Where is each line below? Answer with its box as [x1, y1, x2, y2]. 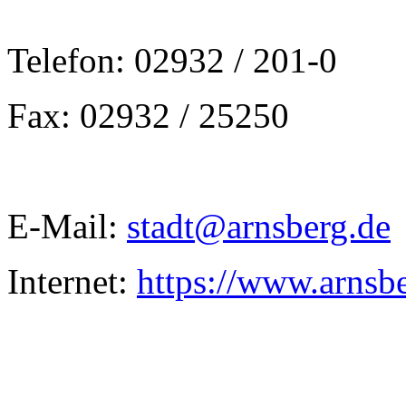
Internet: [7, 262, 137, 301]
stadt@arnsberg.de [127, 207, 391, 246]
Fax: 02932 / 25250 [7, 96, 289, 135]
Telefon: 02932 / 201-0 [7, 41, 337, 80]
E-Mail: [7, 207, 127, 246]
